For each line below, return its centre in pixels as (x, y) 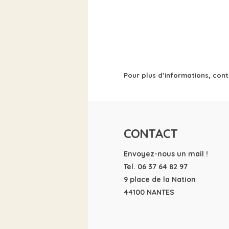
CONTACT (151, 133)
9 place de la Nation (160, 180)
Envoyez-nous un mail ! (166, 154)
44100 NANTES (149, 192)
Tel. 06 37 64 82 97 (156, 167)
